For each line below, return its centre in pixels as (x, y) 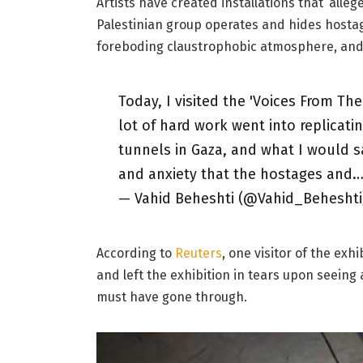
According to (135, 253)
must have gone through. (171, 297)
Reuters (198, 253)
